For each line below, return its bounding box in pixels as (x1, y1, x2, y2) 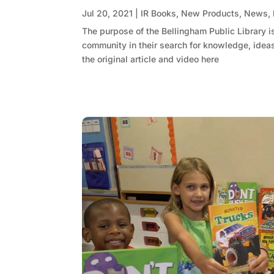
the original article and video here (82, 54, 220, 65)
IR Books (141, 8, 177, 19)
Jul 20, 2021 (82, 8, 133, 19)
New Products (181, 8, 240, 19)
